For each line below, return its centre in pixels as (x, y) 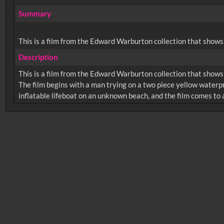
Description (38, 57)
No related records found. (56, 121)
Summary (34, 14)
